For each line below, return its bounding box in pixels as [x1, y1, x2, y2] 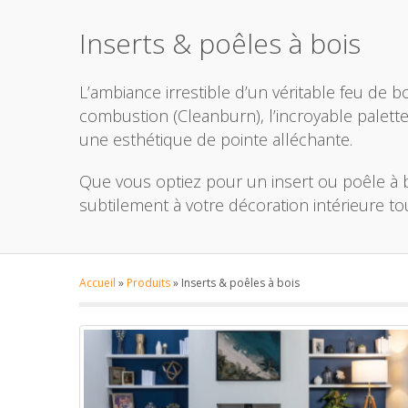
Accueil [79, 275, 116, 291]
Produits [127, 275, 170, 291]
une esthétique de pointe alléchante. [79, 128, 352, 150]
